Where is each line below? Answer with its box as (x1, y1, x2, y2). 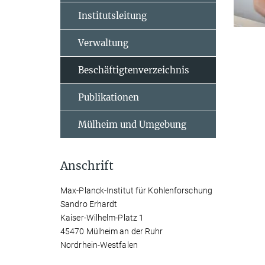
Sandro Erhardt (60, 199, 118, 209)
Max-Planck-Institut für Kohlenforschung (60, 186, 212, 195)
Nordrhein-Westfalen (60, 240, 138, 250)
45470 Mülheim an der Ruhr (60, 227, 163, 236)
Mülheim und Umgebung (78, 119, 186, 130)
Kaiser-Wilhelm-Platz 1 (60, 213, 144, 222)
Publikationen (78, 92, 139, 103)
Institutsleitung (78, 10, 147, 21)
